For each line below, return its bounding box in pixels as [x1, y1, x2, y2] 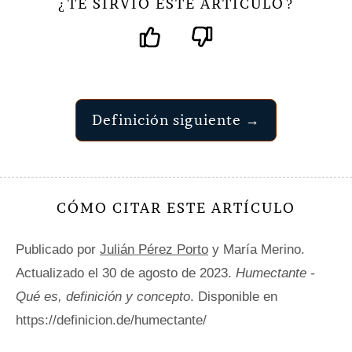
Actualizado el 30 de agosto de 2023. [16, 266, 236, 281]
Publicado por [16, 242, 100, 258]
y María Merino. [208, 242, 305, 258]
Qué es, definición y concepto [16, 289, 190, 305]
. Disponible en [190, 289, 277, 305]
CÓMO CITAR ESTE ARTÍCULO [57, 199, 295, 218]
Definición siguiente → [92, 111, 260, 130]
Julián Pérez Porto [100, 242, 208, 258]
